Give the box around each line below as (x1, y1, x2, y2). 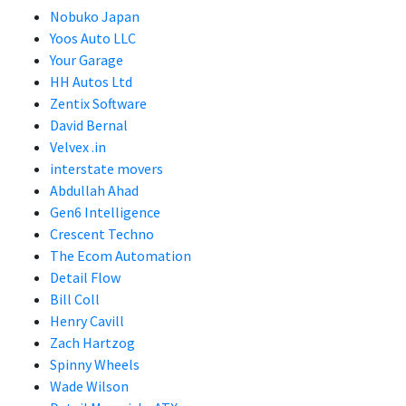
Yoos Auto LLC (50, 29, 136, 47)
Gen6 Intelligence (50, 203, 160, 221)
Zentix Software (50, 94, 147, 112)
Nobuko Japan (50, 7, 140, 25)
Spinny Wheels (50, 355, 140, 373)
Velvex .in (50, 138, 106, 156)
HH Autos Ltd (50, 72, 132, 91)
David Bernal (50, 116, 128, 134)
